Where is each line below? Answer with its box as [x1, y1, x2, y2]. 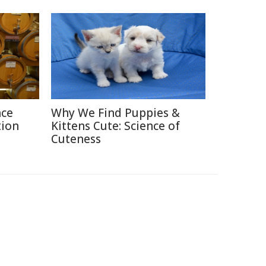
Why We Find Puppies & [51, 105, 180, 121]
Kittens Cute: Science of [51, 118, 180, 134]
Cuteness [51, 131, 101, 147]
